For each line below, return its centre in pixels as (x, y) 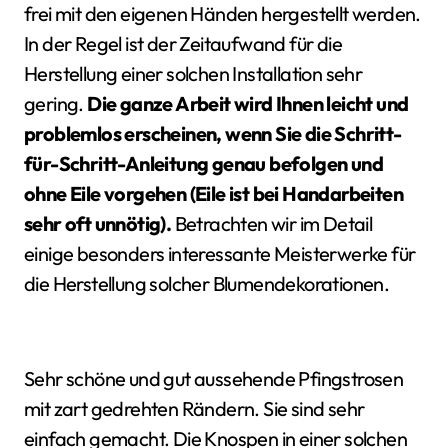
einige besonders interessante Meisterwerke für (220, 253)
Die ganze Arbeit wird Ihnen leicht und (246, 103)
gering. (54, 103)
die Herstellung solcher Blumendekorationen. (207, 283)
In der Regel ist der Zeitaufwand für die (183, 43)
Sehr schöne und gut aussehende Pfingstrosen (214, 378)
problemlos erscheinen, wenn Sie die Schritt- (213, 133)
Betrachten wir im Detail (273, 223)
